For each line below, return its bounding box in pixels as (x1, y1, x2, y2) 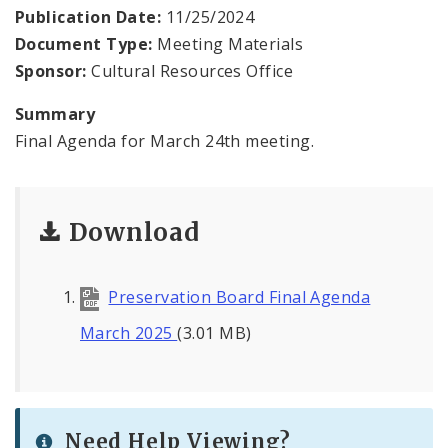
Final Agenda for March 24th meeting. (15, 130, 315, 153)
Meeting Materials (152, 33, 304, 56)
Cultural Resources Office (86, 60, 294, 83)
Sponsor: (15, 60, 87, 83)
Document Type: (15, 33, 153, 56)
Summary (15, 103, 96, 126)
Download (69, 217, 200, 249)
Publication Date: (15, 6, 162, 29)
